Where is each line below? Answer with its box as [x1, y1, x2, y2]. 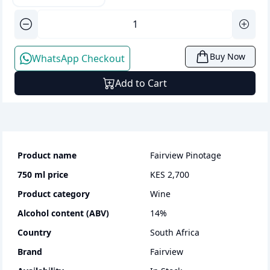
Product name [17, 149, 77, 161]
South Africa [150, 227, 199, 238]
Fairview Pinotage [150, 149, 221, 161]
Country [17, 227, 51, 238]
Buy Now [210, 51, 245, 62]
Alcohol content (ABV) [17, 207, 109, 219]
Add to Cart [115, 77, 167, 90]
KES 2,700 [150, 169, 189, 180]
